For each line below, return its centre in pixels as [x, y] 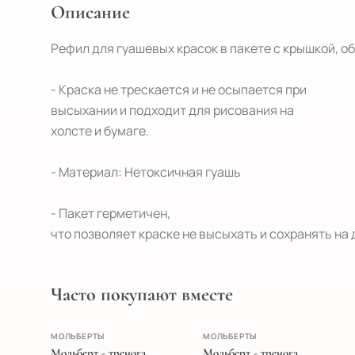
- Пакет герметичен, [111, 213]
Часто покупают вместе [142, 294]
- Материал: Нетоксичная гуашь [146, 172]
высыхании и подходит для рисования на [172, 110]
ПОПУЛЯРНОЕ [90, 329]
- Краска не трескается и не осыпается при [179, 90]
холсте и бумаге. [100, 131]
